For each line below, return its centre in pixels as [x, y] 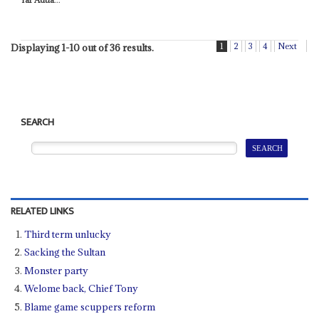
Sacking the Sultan [65, 252]
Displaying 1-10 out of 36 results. [82, 48]
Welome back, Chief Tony [82, 289]
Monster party [57, 270]
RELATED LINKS [42, 211]
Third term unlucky [68, 234]
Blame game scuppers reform [90, 307]
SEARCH [38, 123]
